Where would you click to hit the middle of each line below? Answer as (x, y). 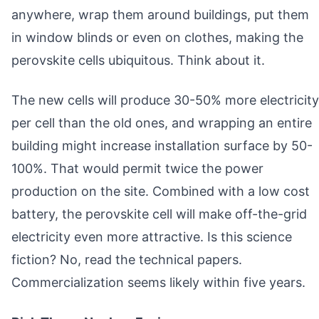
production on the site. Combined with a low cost (161, 191)
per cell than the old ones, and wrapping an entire (162, 122)
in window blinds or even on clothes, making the (157, 37)
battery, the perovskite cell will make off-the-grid (159, 214)
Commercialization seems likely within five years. (158, 282)
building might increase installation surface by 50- (162, 145)
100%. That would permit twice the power (137, 168)
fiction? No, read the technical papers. (127, 259)
